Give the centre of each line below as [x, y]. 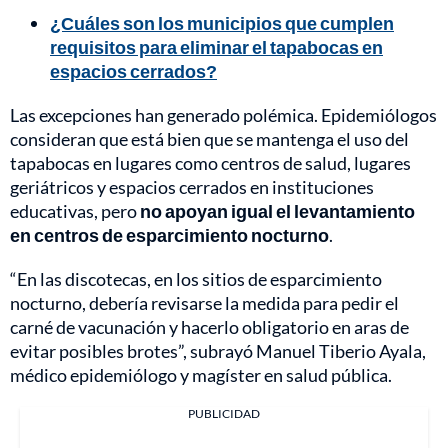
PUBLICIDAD [224, 413]
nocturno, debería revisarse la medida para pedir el [204, 302]
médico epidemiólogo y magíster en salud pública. [201, 374]
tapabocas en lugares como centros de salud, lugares [210, 162]
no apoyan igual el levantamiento [277, 210]
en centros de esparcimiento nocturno [169, 234]
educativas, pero [75, 210]
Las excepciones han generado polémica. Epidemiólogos [223, 114]
